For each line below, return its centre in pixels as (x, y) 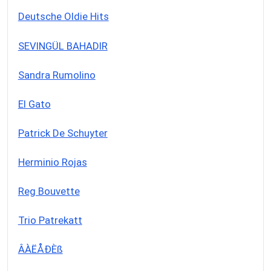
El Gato (34, 104)
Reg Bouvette (49, 191)
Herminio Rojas (52, 162)
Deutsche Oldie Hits (63, 17)
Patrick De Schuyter (63, 133)
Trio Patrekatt (50, 220)
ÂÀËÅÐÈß (40, 249)
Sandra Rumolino (57, 75)
